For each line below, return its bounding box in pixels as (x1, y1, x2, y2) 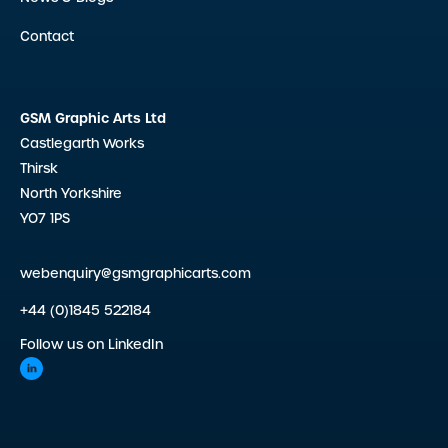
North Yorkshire (20, 185, 122, 202)
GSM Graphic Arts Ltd (20, 110, 166, 127)
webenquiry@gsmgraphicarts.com (20, 265, 251, 282)
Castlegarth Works (20, 135, 144, 152)
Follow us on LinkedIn (20, 336, 163, 353)
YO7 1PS (20, 210, 70, 227)
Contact (20, 28, 74, 45)
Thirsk (20, 160, 58, 177)
